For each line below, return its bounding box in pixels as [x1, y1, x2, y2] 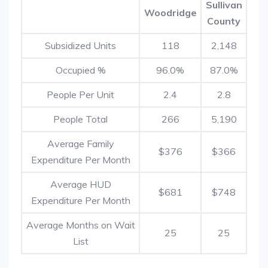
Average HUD [50, 178, 111, 190]
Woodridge [144, 7, 197, 19]
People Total [53, 113, 108, 125]
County [207, 15, 240, 27]
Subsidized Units [45, 39, 116, 51]
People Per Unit [47, 89, 114, 100]
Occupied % [55, 64, 106, 76]
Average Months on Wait [26, 219, 135, 231]
